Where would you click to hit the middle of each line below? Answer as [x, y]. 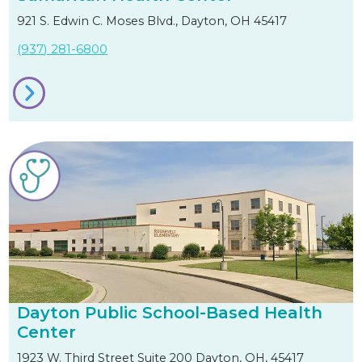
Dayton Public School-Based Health [170, 313]
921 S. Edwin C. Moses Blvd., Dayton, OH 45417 [152, 21]
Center [47, 333]
